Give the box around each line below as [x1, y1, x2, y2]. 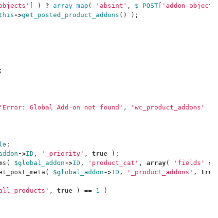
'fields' [174, 159, 205, 166]
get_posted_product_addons [22, 11, 119, 18]
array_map [53, 2, 88, 9]
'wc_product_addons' [131, 104, 205, 111]
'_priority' [41, 150, 84, 157]
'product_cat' [88, 159, 139, 166]
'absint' [96, 2, 127, 9]
